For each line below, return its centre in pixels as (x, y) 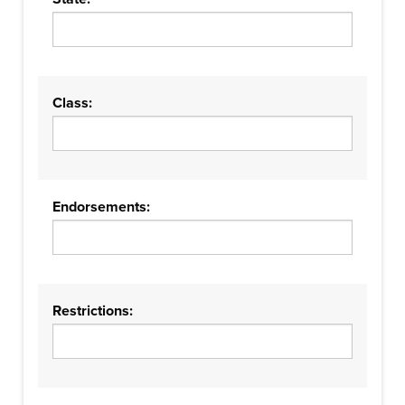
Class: (72, 103)
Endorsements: (101, 207)
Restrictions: (93, 311)
